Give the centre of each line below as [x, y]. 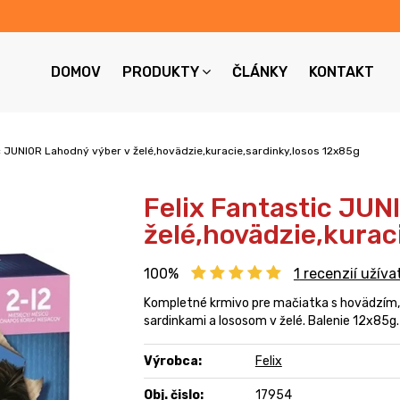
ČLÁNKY [259, 72]
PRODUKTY [160, 72]
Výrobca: [172, 361]
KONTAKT [341, 72]
